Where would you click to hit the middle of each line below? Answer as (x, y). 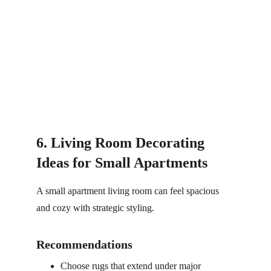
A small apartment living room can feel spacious (129, 191)
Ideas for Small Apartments (122, 163)
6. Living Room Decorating (122, 143)
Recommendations (84, 244)
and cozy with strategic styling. (95, 208)
